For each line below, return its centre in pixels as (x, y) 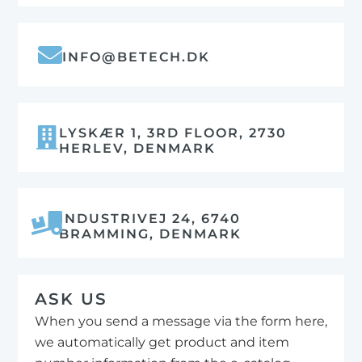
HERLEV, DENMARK (137, 148)
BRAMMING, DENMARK (150, 234)
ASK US (71, 299)
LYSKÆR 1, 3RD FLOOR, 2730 (173, 133)
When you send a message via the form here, (181, 321)
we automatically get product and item (162, 342)
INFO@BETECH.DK (136, 57)
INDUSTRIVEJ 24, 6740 (149, 219)
